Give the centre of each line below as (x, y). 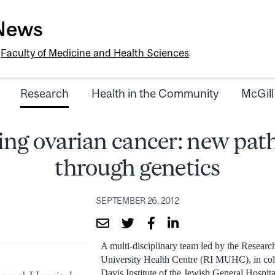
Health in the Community (155, 94)
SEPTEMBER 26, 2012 (137, 200)
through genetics (137, 168)
